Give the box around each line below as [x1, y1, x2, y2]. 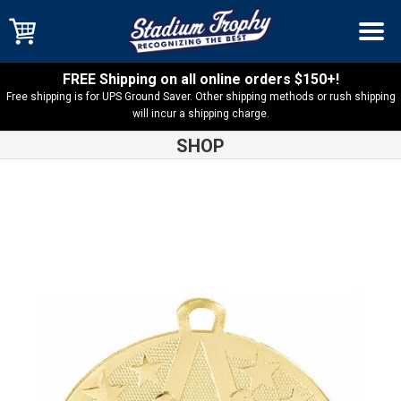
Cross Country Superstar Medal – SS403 [158, 191, 385, 205]
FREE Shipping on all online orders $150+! [62, 71, 339, 88]
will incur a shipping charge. [132, 107, 269, 120]
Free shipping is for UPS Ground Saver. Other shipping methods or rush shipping [5, 90, 396, 103]
